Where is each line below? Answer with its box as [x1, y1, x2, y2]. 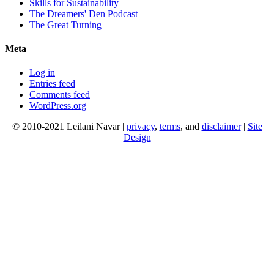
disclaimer [201, 121, 241, 132]
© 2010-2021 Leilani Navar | [12, 121, 127, 132]
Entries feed [29, 78, 75, 89]
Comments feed [29, 89, 90, 100]
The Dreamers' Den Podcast [29, 8, 138, 19]
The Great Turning [29, 19, 102, 30]
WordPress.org [29, 100, 86, 111]
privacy [126, 121, 155, 132]
